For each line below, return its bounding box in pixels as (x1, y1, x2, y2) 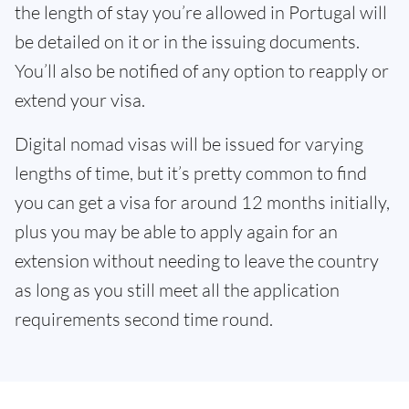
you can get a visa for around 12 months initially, (15, 191, 390, 215)
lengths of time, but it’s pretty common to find (15, 162, 367, 185)
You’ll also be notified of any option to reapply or (15, 59, 389, 83)
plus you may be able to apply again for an (15, 220, 338, 244)
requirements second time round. (15, 308, 273, 331)
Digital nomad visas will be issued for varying (15, 132, 363, 156)
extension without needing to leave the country (15, 249, 379, 273)
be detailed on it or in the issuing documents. (15, 30, 360, 54)
